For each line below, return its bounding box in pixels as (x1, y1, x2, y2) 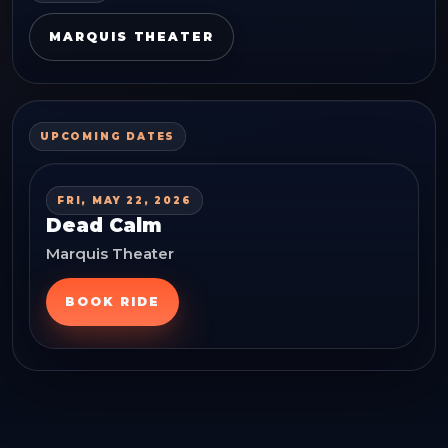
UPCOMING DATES (40, 130, 176, 144)
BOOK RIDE (65, 294, 160, 310)
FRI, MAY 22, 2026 (57, 194, 192, 208)
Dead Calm (46, 214, 162, 238)
